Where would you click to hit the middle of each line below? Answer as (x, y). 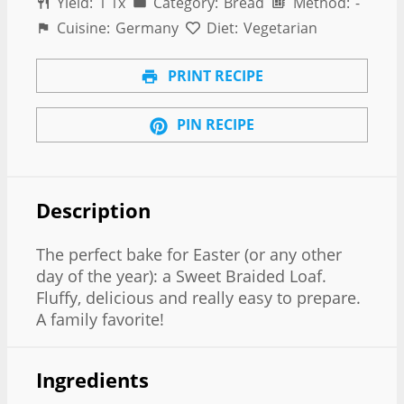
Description (93, 210)
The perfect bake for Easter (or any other (189, 254)
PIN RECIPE (214, 125)
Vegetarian (281, 28)
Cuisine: (82, 28)
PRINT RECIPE (214, 75)
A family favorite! (100, 319)
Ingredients (92, 381)
